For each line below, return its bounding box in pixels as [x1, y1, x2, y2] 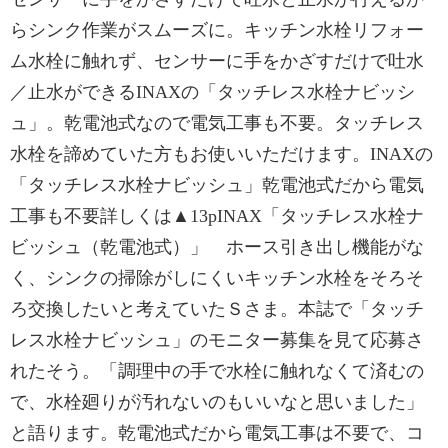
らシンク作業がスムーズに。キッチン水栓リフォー [10, 20, 424, 40]
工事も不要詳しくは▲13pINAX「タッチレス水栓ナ [10, 206, 424, 226]
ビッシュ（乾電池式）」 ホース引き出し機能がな [10, 237, 424, 257]
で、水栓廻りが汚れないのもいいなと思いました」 [10, 392, 424, 412]
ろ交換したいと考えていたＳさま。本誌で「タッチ [10, 299, 424, 319]
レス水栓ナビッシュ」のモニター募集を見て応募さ [10, 330, 424, 350]
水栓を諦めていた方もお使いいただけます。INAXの [10, 144, 433, 164]
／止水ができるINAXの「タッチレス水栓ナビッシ [10, 82, 415, 102]
